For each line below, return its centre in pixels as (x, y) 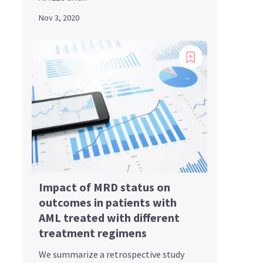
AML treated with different (109, 217)
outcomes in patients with (107, 202)
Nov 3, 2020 (59, 18)
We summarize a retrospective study (111, 254)
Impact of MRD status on (104, 187)
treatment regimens (92, 232)
